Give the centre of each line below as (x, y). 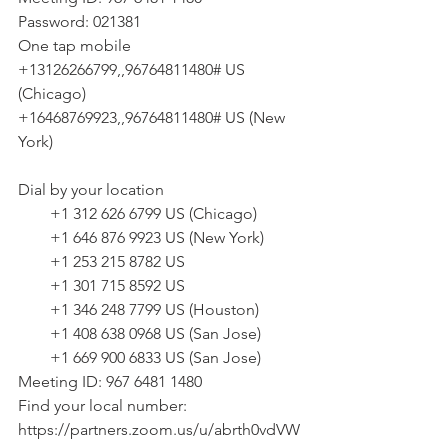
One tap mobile (74, 45)
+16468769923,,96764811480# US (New (153, 117)
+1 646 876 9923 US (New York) (157, 237)
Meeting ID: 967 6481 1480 (110, 381)
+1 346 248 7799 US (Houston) (154, 309)
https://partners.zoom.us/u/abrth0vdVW (159, 429)
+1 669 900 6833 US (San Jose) (155, 357)
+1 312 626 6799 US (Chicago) (153, 213)
